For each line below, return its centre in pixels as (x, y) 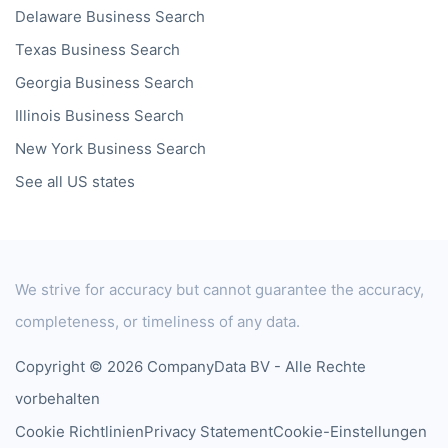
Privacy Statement (208, 432)
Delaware (48, 16)
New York (49, 148)
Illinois (38, 115)
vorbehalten (57, 399)
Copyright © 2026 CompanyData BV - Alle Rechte (190, 367)
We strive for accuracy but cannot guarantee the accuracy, (219, 290)
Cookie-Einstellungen (350, 432)
